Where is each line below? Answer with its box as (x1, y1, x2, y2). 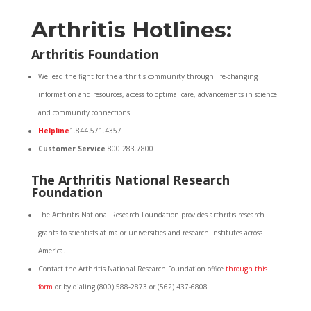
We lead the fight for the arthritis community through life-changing (37, 72, 258, 81)
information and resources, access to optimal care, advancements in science (37, 90, 277, 99)
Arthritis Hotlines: (31, 17, 232, 43)
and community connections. (37, 108, 132, 117)
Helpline (37, 126, 69, 135)
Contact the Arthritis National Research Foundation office (37, 264, 224, 274)
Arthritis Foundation (31, 46, 159, 62)
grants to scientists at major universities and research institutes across (37, 228, 262, 237)
